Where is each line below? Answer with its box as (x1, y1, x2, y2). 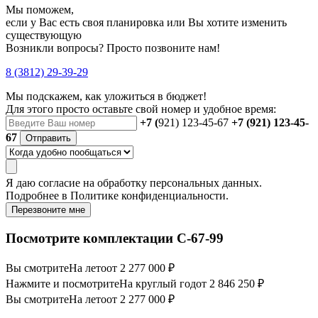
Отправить (26, 133, 71, 144)
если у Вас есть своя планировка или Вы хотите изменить (6, 16, 287, 29)
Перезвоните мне (11, 204, 85, 216)
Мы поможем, (6, 4, 74, 16)
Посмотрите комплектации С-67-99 (6, 230, 224, 246)
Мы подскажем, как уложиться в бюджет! (6, 90, 207, 103)
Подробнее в (6, 190, 70, 202)
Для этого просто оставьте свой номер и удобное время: (6, 103, 276, 116)
